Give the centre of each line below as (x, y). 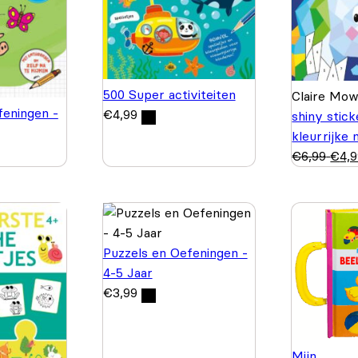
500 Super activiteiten (169, 94)
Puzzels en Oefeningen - (175, 252)
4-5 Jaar (127, 272)
